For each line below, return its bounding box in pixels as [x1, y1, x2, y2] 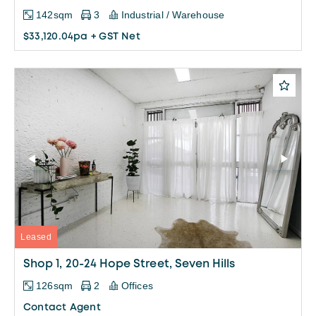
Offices [121, 280, 154, 292]
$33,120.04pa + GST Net [23, 32, 140, 42]
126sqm [36, 280, 73, 292]
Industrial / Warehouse [121, 9, 225, 21]
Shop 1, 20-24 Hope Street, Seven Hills [23, 259, 236, 270]
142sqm [36, 9, 73, 21]
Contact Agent [23, 303, 101, 312]
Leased [20, 232, 51, 243]
